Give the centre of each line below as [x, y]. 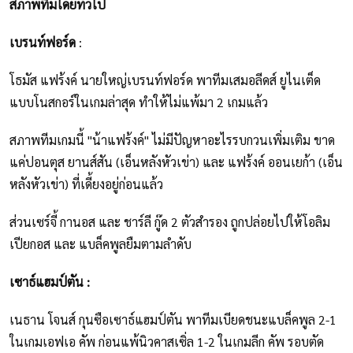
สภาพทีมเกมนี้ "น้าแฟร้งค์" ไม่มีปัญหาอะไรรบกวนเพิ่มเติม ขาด [172, 140]
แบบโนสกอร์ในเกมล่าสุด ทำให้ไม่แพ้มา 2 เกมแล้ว [142, 102]
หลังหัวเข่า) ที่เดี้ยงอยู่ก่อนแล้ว [88, 184]
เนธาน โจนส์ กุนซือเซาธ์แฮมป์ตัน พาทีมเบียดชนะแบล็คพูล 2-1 [173, 320]
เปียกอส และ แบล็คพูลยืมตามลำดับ [102, 244]
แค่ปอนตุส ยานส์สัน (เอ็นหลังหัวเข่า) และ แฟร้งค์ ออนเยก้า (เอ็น [176, 162]
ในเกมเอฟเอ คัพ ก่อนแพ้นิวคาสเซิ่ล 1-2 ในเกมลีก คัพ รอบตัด [167, 342]
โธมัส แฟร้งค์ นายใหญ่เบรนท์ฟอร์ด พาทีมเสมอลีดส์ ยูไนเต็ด [165, 80]
